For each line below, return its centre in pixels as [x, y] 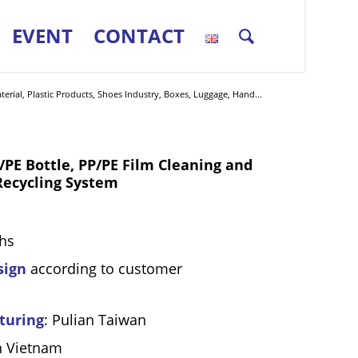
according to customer [105, 268]
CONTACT [139, 36]
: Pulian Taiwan [95, 320]
